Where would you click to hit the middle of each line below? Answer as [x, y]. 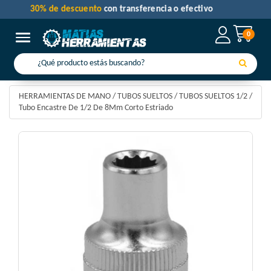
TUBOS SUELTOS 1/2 [213, 97]
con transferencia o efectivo [172, 9]
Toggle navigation [52, 38]
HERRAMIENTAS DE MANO [65, 97]
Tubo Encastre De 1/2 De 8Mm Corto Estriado [96, 108]
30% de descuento [81, 9]
